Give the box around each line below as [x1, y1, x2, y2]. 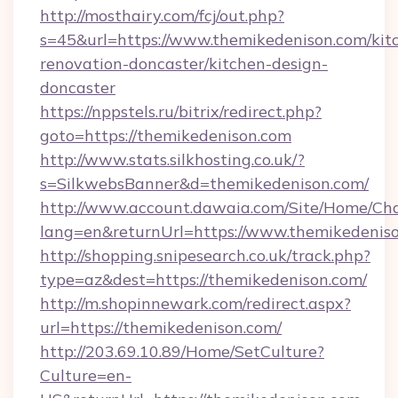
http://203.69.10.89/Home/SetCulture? [40, 341, 324, 362]
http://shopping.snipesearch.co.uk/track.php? [40, 245, 370, 266]
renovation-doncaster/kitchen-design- [40, 53, 328, 74]
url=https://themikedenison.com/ [40, 317, 282, 338]
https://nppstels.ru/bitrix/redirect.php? [40, 101, 322, 122]
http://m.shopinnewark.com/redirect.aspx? [40, 293, 351, 314]
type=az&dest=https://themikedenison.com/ [40, 269, 367, 290]
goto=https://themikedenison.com [40, 125, 291, 146]
